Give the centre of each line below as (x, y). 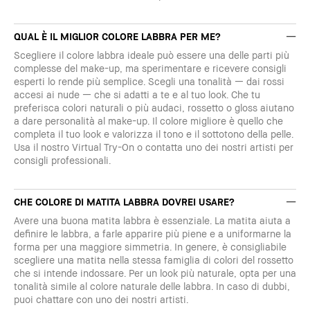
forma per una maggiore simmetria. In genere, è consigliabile (150, 247)
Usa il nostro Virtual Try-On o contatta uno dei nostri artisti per (154, 147)
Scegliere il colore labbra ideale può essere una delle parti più (152, 55)
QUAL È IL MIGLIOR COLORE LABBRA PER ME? (117, 36)
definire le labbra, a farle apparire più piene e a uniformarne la (153, 234)
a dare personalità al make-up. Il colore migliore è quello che (148, 121)
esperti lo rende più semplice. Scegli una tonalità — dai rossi (149, 81)
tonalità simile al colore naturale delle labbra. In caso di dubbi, (152, 286)
